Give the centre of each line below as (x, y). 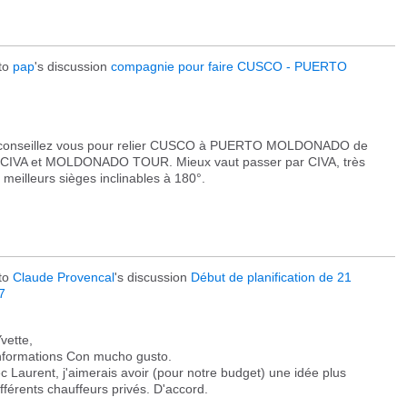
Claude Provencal (64, 277)
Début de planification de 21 (271, 277)
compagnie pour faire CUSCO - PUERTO (229, 66)
